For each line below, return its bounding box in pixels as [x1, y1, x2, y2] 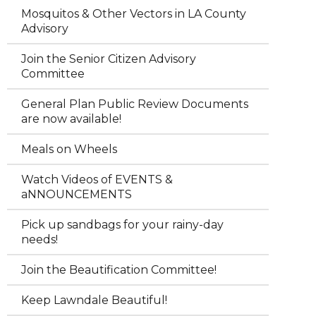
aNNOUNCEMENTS [21, 188, 132, 201]
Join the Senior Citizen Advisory [21, 52, 196, 66]
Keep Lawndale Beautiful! [21, 293, 167, 307]
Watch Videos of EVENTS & [21, 173, 173, 186]
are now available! [21, 112, 121, 126]
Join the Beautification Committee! [21, 263, 217, 276]
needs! [21, 233, 58, 246]
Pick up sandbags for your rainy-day [21, 218, 224, 231]
